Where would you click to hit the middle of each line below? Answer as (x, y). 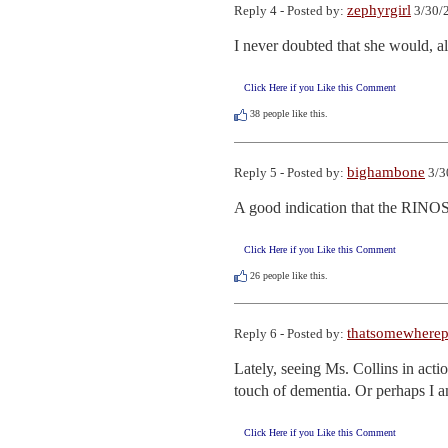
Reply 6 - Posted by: (290, 333)
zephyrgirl (379, 10)
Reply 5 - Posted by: (290, 172)
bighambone (386, 171)
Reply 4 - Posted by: (290, 11)
